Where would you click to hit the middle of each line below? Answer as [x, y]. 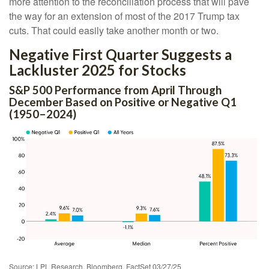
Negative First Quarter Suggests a [120, 55]
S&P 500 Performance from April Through [115, 90]
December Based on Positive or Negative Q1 [123, 102]
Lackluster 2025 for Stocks [98, 70]
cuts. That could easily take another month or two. [114, 31]
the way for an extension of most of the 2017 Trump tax [124, 16]
